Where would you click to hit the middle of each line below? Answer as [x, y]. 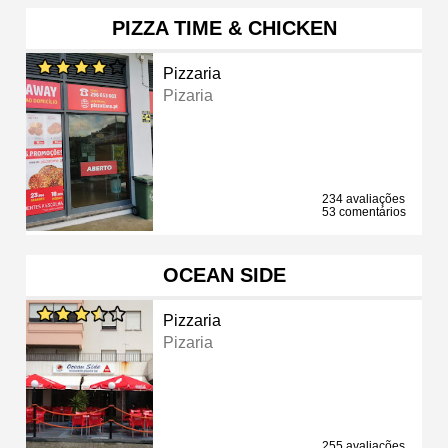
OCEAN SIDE [224, 274]
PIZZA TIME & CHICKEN [224, 27]
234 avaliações [363, 198]
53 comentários [364, 211]
